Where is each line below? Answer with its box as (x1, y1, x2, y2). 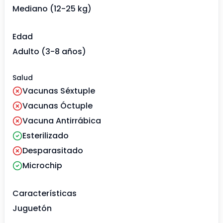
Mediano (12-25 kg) (12, 3, 92, 15)
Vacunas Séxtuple (22, 85, 95, 97)
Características (12, 188, 77, 200)
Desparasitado (22, 145, 83, 157)
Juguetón (12, 203, 52, 215)
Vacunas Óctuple (22, 100, 93, 112)
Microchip (22, 160, 62, 172)
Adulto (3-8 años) (12, 46, 86, 58)
